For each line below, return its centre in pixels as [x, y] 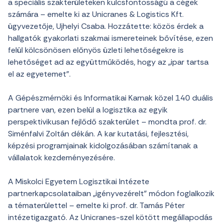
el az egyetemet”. [39, 74]
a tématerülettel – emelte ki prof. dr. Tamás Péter [96, 205]
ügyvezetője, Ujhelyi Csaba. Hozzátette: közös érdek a [106, 26]
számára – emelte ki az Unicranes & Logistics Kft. [96, 14]
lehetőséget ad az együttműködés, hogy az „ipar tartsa [108, 62]
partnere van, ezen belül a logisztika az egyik [88, 110]
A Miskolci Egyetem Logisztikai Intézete [79, 181]
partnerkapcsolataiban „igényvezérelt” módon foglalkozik [111, 193]
